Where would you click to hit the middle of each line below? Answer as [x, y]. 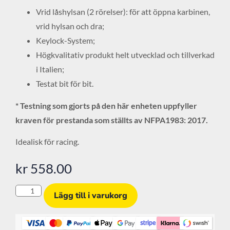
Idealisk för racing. [47, 141]
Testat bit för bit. [65, 84]
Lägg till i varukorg [90, 195]
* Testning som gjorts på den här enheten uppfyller [106, 105]
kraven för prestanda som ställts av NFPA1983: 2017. [112, 120]
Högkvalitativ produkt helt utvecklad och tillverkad [125, 55]
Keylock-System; [65, 41]
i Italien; [50, 69]
